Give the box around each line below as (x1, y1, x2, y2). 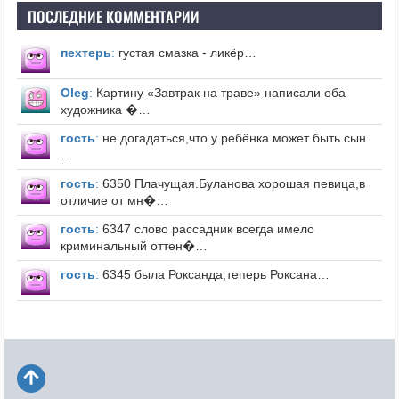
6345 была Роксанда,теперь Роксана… (98, 267, 330, 282)
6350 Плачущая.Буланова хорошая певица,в (98, 176, 365, 191)
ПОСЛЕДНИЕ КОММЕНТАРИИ (27, 5, 199, 28)
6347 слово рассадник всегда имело (98, 222, 314, 237)
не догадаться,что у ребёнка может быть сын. (98, 131, 370, 146)
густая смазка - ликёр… (114, 45, 256, 61)
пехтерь (60, 45, 111, 61)
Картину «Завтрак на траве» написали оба (92, 85, 346, 101)
